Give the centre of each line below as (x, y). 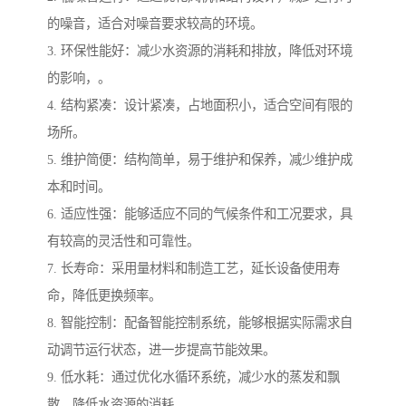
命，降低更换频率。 (104, 296)
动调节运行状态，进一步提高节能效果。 (161, 350)
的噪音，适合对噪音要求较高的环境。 (155, 24)
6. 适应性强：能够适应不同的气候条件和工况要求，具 (200, 214)
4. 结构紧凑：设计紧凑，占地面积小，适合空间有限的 (200, 106)
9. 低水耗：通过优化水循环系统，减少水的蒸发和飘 (193, 377)
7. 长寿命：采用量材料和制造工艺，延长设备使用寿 (193, 269)
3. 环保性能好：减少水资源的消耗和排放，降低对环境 (200, 51)
